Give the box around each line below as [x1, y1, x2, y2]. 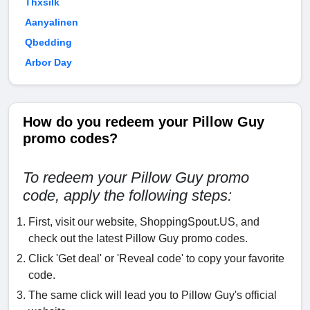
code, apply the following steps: [23, 187, 232, 205]
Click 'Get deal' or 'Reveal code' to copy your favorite [28, 253, 284, 265]
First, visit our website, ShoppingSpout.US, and [28, 216, 259, 228]
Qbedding [25, 37, 72, 48]
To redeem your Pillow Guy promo [23, 169, 249, 187]
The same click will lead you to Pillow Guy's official [28, 289, 277, 302]
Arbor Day [25, 57, 72, 69]
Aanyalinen [25, 17, 78, 28]
